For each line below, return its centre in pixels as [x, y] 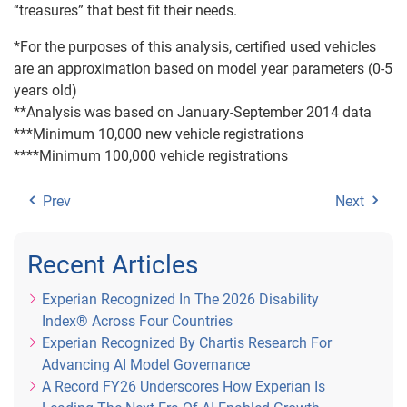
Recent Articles [113, 265]
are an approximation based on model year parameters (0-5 [203, 69]
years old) [45, 90]
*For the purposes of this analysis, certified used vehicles [195, 47]
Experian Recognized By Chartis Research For [187, 343]
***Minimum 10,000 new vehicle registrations [159, 134]
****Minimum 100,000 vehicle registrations [151, 156]
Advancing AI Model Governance [146, 365]
